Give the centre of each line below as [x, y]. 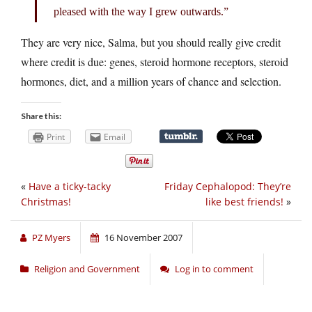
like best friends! [244, 202]
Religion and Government [87, 269]
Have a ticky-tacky [70, 187]
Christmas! [46, 202]
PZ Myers [51, 238]
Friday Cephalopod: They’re [228, 187]
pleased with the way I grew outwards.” [141, 11]
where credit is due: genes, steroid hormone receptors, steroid [155, 61]
